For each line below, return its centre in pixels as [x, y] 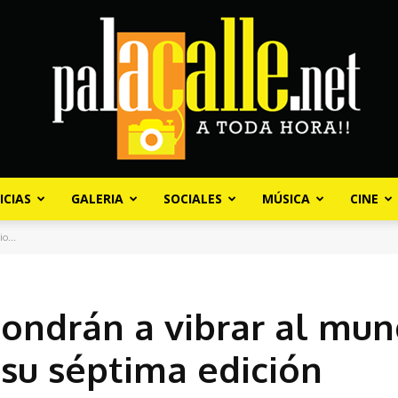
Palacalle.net [235, 234]
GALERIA [97, 199]
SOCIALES [193, 199]
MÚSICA [286, 199]
